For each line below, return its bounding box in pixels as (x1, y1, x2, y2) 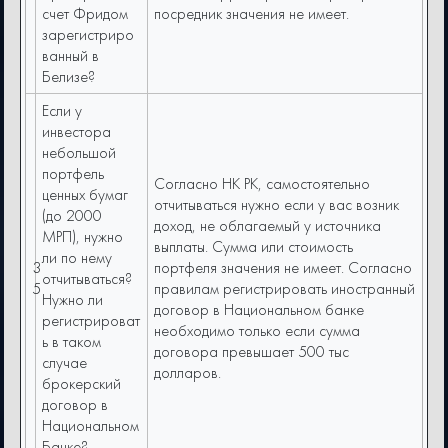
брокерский (42, 373, 122, 395)
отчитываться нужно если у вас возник (154, 194, 400, 216)
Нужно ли (42, 289, 104, 311)
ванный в (42, 45, 100, 67)
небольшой (42, 142, 117, 164)
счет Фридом (42, 3, 129, 25)
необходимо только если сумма (154, 320, 361, 342)
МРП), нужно (42, 226, 124, 248)
